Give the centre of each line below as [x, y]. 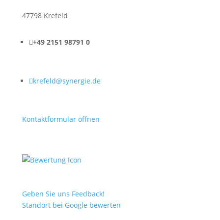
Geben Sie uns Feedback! [63, 194]
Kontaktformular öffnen [61, 119]
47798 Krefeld [45, 16]
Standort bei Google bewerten [71, 205]
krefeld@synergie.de [67, 81]
